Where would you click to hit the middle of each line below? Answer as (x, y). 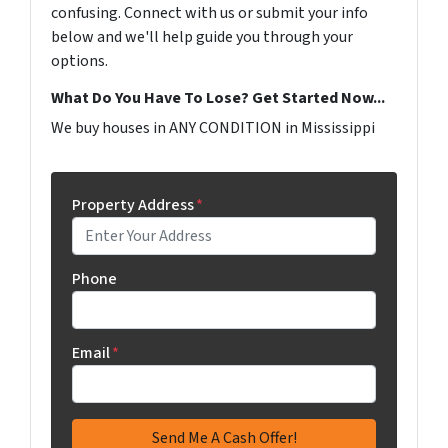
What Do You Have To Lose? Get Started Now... (218, 98)
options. (79, 61)
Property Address (133, 205)
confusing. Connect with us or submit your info (209, 13)
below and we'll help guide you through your (202, 37)
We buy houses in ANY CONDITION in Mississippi (213, 128)
